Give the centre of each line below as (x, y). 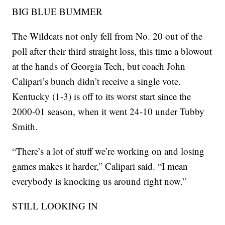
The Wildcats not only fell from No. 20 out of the (107, 36)
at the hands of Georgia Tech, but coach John (99, 66)
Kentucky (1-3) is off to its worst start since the (102, 96)
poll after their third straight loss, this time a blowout (112, 51)
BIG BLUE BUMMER (58, 12)
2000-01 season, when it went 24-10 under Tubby (108, 111)
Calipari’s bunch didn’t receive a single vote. (97, 81)
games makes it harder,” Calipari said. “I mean (100, 166)
